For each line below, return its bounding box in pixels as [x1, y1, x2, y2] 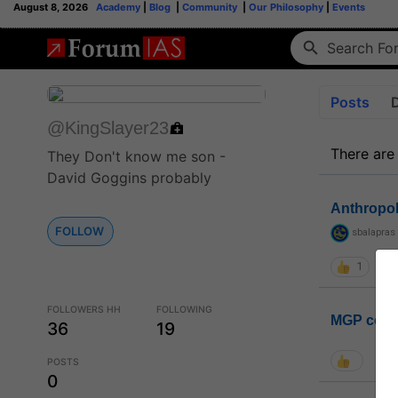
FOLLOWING [156, 304, 212, 316]
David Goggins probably [47, 169, 211, 187]
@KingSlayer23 [47, 118, 169, 138]
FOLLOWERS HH [47, 304, 121, 316]
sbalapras [351, 227, 395, 239]
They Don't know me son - [47, 147, 226, 166]
